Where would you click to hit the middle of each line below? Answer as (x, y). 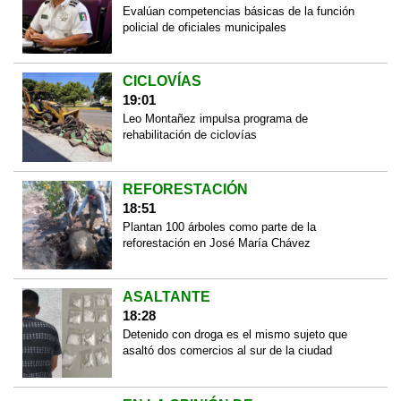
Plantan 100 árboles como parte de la (219, 226)
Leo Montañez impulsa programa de (215, 119)
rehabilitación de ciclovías (189, 135)
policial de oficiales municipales (204, 27)
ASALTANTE (166, 297)
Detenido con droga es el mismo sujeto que (235, 335)
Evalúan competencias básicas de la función (238, 11)
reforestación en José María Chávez (216, 243)
